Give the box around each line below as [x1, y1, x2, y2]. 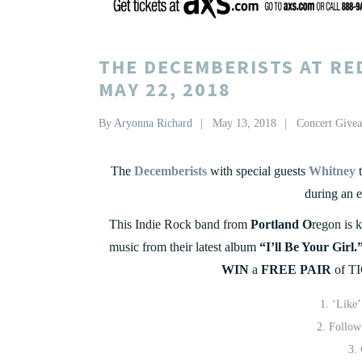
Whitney [309, 164, 356, 179]
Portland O [250, 217, 312, 232]
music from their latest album [109, 240, 256, 255]
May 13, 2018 [213, 117, 276, 130]
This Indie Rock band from [109, 217, 250, 232]
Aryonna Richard [114, 117, 192, 130]
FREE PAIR [261, 263, 331, 277]
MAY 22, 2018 [99, 77, 231, 103]
